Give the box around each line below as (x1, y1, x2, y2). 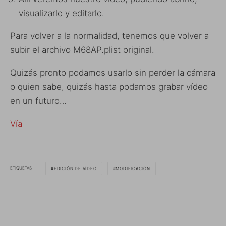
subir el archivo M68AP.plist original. (10, 44, 154, 55)
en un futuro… (10, 95, 67, 106)
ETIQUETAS (10, 165, 32, 171)
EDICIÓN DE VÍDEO (53, 165, 97, 171)
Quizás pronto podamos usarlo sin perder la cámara (10, 67, 215, 78)
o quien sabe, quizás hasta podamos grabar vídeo (10, 81, 208, 92)
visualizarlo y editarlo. (19, 8, 104, 18)
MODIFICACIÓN (116, 165, 151, 171)
